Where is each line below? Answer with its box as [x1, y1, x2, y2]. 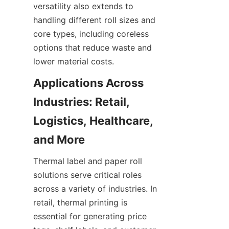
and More [33, 133, 85, 146]
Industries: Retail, [33, 95, 130, 108]
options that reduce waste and [33, 42, 152, 53]
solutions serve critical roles [33, 170, 142, 180]
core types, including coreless [33, 29, 149, 39]
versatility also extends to [33, 1, 133, 11]
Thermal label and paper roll [33, 156, 142, 166]
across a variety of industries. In [33, 184, 157, 194]
